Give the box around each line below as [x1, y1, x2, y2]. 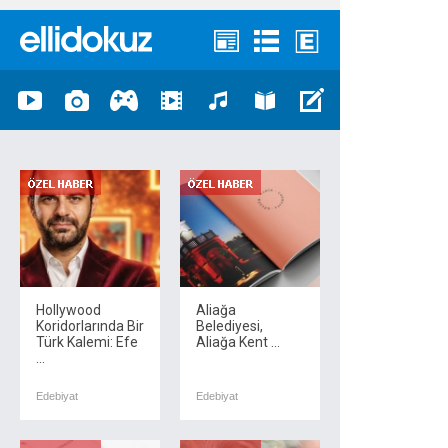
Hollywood [36, 302, 101, 318]
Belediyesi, [196, 318, 263, 334]
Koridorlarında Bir [36, 318, 144, 334]
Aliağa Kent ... [196, 334, 280, 350]
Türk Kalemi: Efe [36, 334, 138, 350]
